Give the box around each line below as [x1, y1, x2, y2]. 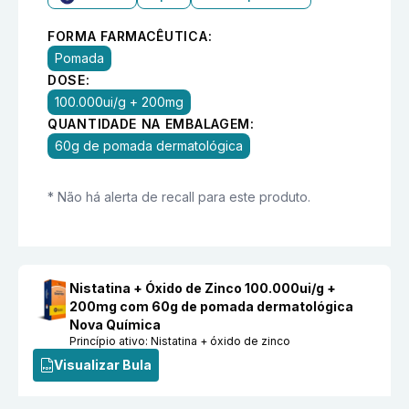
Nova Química [69, 316, 162, 332]
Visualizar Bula [54, 356, 152, 372]
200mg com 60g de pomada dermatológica [69, 298, 354, 314]
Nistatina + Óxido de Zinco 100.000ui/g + [69, 279, 337, 296]
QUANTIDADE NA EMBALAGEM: [47, 115, 255, 131]
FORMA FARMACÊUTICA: [47, 27, 213, 44]
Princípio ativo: [69, 333, 152, 348]
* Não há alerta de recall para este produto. [47, 188, 310, 204]
